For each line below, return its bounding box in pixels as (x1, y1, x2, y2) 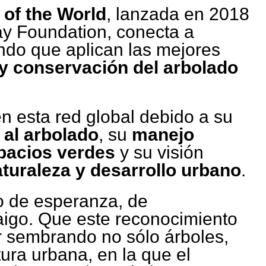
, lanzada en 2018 (106, 4, 249, 24)
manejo (132, 124, 194, 144)
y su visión (115, 142, 204, 162)
